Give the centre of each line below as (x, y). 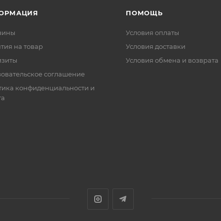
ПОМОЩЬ (144, 13)
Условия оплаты (152, 33)
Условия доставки (156, 46)
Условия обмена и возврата (172, 60)
